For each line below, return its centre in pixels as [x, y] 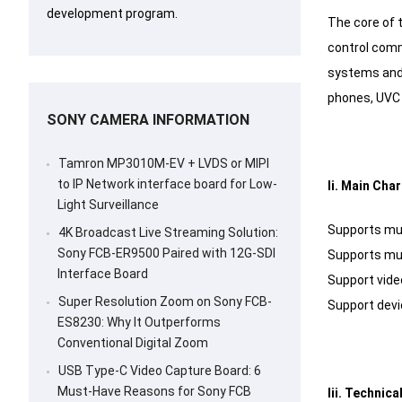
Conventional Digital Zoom [133, 343]
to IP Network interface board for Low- [167, 184]
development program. [112, 14]
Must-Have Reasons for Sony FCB [154, 392]
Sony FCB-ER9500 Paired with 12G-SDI [166, 253]
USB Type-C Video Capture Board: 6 [160, 371]
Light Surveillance [108, 205]
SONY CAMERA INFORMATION [148, 120]
